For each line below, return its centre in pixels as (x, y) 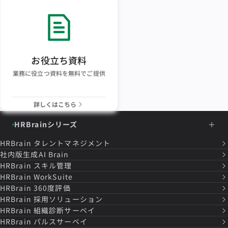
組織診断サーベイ (64, 210)
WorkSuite (53, 177)
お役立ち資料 (59, 60)
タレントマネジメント (72, 143)
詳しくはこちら (55, 104)
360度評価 (52, 188)
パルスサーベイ (60, 222)
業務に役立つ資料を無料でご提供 (59, 73)
